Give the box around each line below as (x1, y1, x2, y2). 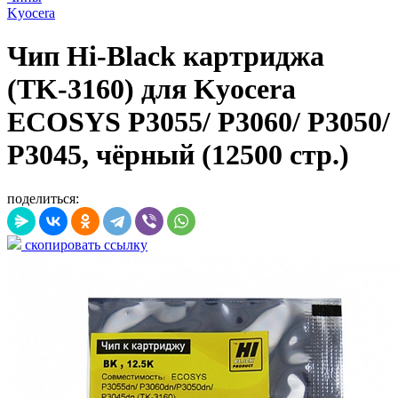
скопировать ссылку (21, 236, 147, 252)
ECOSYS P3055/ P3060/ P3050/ (7, 106, 390, 139)
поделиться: (7, 190, 79, 206)
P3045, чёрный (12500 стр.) (7, 139, 349, 171)
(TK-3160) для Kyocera (7, 73, 296, 106)
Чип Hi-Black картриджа (7, 40, 324, 73)
